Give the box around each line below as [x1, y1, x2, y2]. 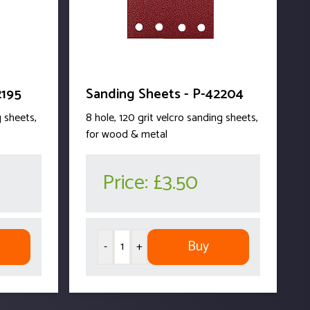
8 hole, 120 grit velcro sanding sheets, [86, 108, 258, 127]
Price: [102, 165, 153, 200]
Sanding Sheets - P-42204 [86, 82, 244, 106]
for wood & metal [86, 125, 167, 144]
